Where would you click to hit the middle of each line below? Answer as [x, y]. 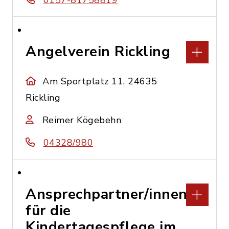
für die [48, 211]
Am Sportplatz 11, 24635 [100, 81]
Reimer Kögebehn [82, 120]
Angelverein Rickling [98, 52]
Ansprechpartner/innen [107, 194]
